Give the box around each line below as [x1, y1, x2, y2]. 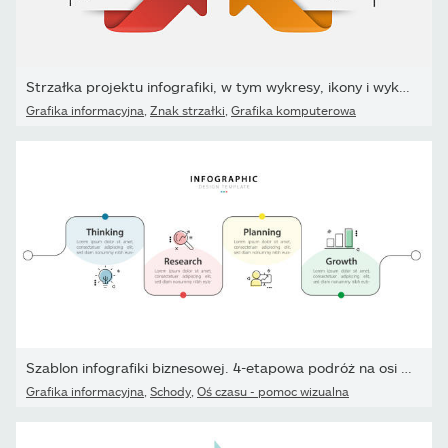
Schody [150, 383, 191, 398]
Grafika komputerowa [231, 102, 356, 117]
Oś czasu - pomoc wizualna [197, 383, 349, 398]
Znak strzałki [150, 102, 225, 117]
